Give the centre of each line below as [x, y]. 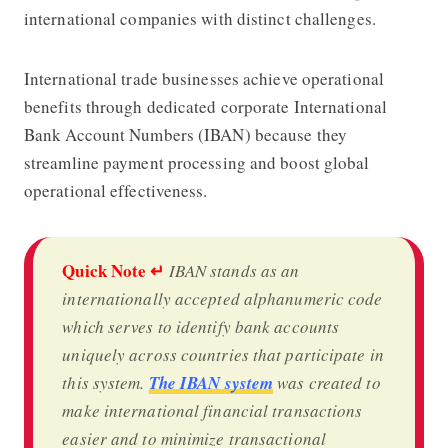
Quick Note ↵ [113, 270]
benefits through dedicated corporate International [205, 106]
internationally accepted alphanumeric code [222, 298]
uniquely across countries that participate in [223, 354]
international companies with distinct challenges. [202, 18]
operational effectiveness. [118, 190]
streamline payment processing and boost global [196, 162]
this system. [105, 382]
